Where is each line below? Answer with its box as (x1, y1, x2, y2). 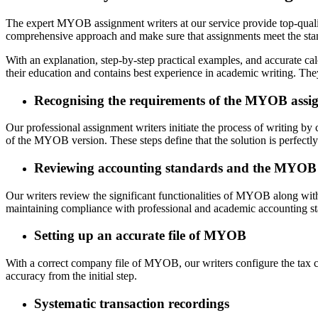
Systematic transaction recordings (34, 295, 229, 311)
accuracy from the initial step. (6, 270, 137, 283)
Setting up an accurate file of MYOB (34, 228, 246, 243)
